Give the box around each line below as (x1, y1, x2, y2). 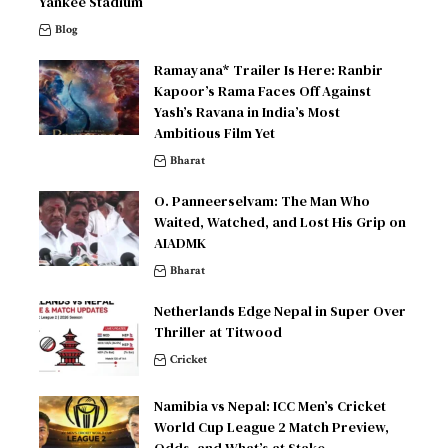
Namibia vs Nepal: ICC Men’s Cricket (154, 395, 386, 416)
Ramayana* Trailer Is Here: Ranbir (154, 59, 383, 80)
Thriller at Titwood (154, 321, 282, 342)
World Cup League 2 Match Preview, (154, 416, 389, 437)
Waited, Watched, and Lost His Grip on (154, 211, 406, 232)
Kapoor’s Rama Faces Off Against (154, 80, 371, 101)
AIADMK (154, 232, 206, 253)
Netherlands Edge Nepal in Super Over (154, 300, 406, 321)
